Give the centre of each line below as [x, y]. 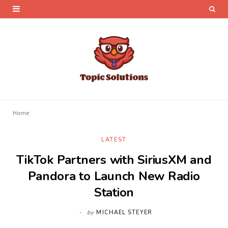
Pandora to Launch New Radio [114, 176]
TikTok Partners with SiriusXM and [114, 160]
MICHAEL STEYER [124, 212]
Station [114, 192]
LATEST [114, 140]
